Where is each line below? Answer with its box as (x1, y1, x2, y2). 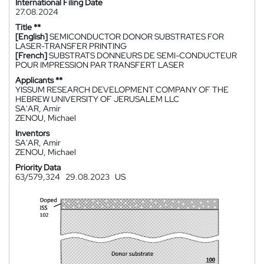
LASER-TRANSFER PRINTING (15, 41, 127, 51)
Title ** (15, 22, 41, 32)
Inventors (15, 128, 49, 138)
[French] (15, 50, 47, 61)
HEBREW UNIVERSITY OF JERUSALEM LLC (15, 94, 179, 104)
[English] (15, 31, 48, 42)
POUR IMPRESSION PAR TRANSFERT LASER (15, 60, 184, 70)
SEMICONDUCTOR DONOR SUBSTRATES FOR (49, 31, 224, 42)
